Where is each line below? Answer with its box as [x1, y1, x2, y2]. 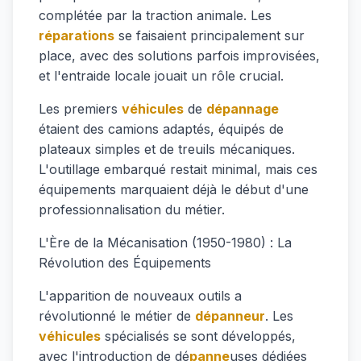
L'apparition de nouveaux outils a [39, 288, 242, 304]
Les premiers [39, 101, 122, 117]
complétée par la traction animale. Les [39, 7, 272, 23]
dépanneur [195, 308, 265, 324]
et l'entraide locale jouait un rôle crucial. [39, 68, 284, 84]
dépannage [206, 101, 279, 117]
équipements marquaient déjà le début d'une [39, 181, 309, 197]
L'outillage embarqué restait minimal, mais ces [39, 161, 317, 177]
